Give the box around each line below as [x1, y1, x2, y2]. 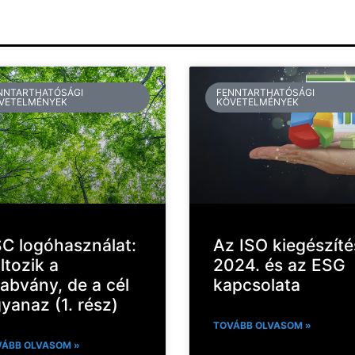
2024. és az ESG [213, 254, 345, 275]
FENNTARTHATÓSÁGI [216, 86, 315, 98]
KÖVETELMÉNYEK [216, 95, 300, 108]
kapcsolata [213, 274, 300, 295]
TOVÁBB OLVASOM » [213, 319, 311, 331]
